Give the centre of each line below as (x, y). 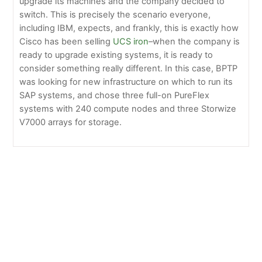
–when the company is (194, 42)
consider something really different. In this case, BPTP (129, 69)
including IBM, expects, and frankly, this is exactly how (129, 28)
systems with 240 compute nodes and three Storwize (128, 109)
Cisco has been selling (66, 42)
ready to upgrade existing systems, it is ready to (116, 55)
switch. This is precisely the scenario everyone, (115, 15)
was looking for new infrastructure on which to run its (126, 82)
